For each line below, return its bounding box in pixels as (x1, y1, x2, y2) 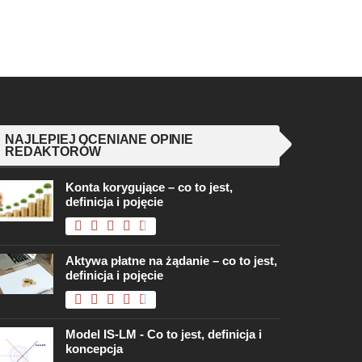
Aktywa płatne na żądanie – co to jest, (65, 254, 277, 268)
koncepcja (65, 342, 123, 356)
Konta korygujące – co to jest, (65, 180, 233, 195)
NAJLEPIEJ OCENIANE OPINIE (5, 133, 194, 147)
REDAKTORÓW (5, 145, 101, 159)
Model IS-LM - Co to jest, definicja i (65, 327, 262, 342)
